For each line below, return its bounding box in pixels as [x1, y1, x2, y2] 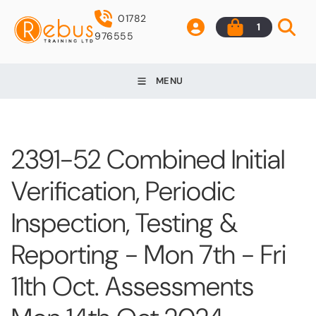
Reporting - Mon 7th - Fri [11, 236, 286, 272]
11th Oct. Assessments [11, 268, 254, 304]
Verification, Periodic [11, 173, 236, 209]
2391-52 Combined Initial [11, 141, 285, 177]
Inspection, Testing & [11, 205, 238, 241]
